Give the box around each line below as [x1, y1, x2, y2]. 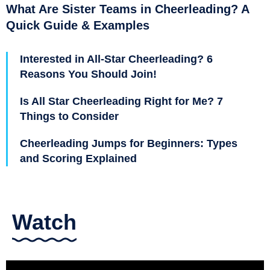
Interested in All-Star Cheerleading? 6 [20, 52, 213, 65]
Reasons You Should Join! [20, 67, 157, 80]
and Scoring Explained [20, 152, 137, 165]
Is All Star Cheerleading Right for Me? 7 [20, 95, 223, 107]
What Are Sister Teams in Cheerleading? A [6, 2, 249, 16]
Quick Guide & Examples [6, 18, 149, 32]
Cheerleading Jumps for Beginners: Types [20, 137, 237, 149]
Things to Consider [20, 110, 119, 122]
